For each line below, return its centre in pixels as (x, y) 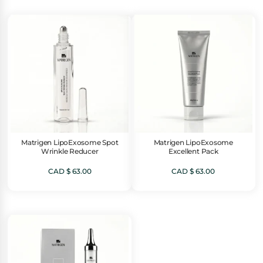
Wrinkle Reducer (70, 151)
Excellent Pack (193, 151)
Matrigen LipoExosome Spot (70, 142)
